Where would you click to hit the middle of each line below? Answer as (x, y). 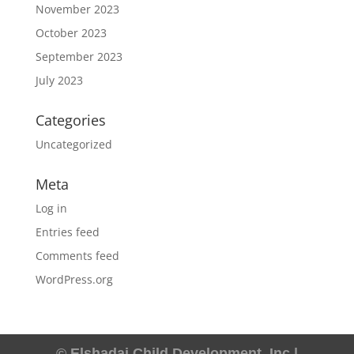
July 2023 (59, 80)
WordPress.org (74, 279)
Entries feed (67, 232)
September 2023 (79, 56)
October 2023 (71, 33)
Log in (51, 208)
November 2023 (77, 9)
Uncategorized (73, 144)
